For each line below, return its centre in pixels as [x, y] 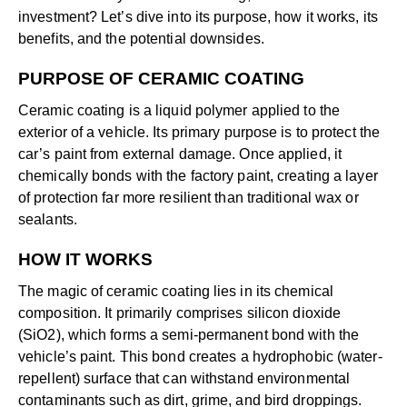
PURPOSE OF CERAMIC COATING [161, 79]
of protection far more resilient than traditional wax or [189, 198]
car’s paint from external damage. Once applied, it [180, 154]
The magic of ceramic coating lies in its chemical [176, 292]
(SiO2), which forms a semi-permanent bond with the [189, 335]
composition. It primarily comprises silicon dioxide [180, 313]
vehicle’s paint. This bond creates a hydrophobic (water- [200, 357]
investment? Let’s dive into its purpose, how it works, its [198, 17]
